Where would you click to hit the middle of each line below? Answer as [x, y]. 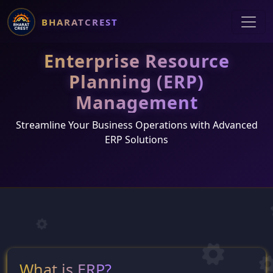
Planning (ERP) [136, 81]
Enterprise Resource [136, 61]
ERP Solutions [136, 140]
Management [136, 102]
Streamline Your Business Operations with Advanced [136, 125]
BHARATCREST [80, 22]
